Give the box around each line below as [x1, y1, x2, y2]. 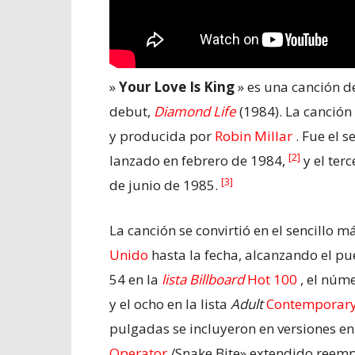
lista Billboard [162, 270, 244, 289]
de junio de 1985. [109, 176, 221, 195]
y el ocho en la [109, 295, 200, 314]
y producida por [109, 127, 215, 146]
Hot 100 [244, 270, 297, 289]
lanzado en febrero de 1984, [109, 151, 288, 170]
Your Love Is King [119, 78, 235, 97]
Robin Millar [215, 127, 292, 146]
